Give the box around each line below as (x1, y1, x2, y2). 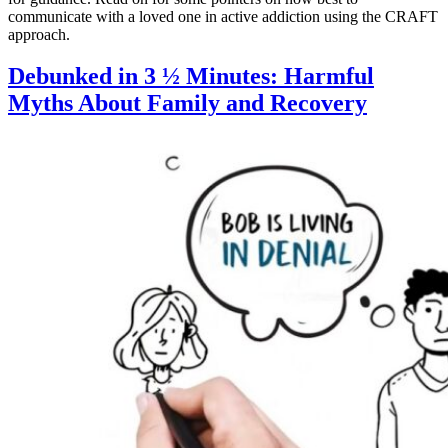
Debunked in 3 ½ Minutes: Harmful (8, 63, 374, 90)
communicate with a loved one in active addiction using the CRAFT (8, 7, 438, 25)
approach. (8, 25, 70, 43)
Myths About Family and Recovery (8, 90, 367, 117)
